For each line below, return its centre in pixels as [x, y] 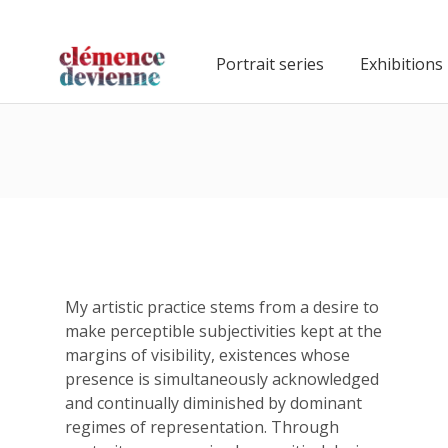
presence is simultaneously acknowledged [222, 379]
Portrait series [269, 64]
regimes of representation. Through [202, 427]
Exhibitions [401, 64]
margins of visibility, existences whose [207, 355]
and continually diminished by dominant [213, 403]
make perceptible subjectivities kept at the [223, 331]
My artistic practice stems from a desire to [222, 307]
